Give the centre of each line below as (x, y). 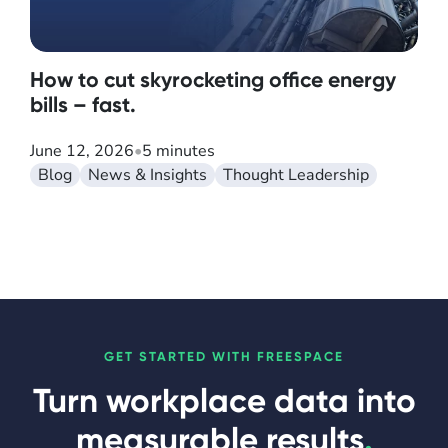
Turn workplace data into (224, 401)
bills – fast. (83, 105)
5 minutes (178, 151)
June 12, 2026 (82, 151)
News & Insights (147, 175)
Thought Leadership (296, 175)
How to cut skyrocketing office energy (213, 80)
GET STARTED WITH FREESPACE (224, 357)
